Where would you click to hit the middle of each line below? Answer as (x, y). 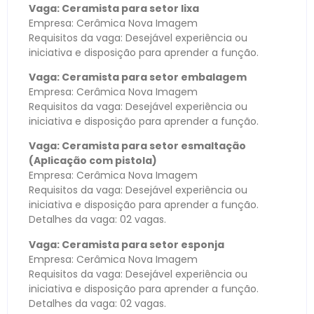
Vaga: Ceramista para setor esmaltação (137, 146)
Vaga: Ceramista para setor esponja (127, 244)
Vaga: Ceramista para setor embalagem (138, 77)
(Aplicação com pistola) (93, 161)
